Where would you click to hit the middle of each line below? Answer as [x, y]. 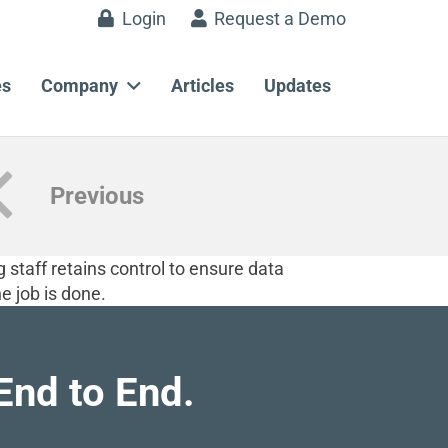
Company [80, 85]
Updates [297, 85]
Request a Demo [280, 18]
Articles [202, 85]
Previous [97, 196]
